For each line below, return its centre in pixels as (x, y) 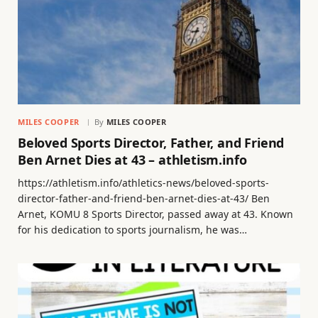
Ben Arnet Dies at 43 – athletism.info (132, 159)
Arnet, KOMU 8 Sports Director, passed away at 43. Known (155, 214)
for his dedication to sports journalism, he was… (132, 229)
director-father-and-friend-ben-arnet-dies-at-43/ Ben (144, 198)
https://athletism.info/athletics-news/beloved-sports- (143, 182)
